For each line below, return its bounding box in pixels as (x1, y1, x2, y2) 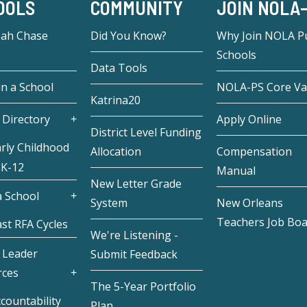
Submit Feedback (90, 247, 178, 262)
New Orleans (216, 195, 283, 211)
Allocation (90, 144, 142, 160)
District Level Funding (90, 125, 202, 140)
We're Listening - (90, 228, 179, 243)
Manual (216, 163, 256, 179)
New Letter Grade (90, 176, 182, 192)
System (90, 195, 128, 211)
